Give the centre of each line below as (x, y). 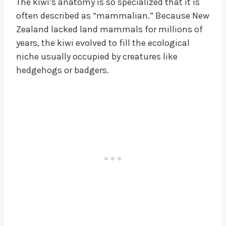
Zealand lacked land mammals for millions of (109, 29)
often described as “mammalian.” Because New (113, 15)
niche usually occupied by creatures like (97, 56)
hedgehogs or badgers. (63, 70)
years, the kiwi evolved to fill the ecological (103, 43)
